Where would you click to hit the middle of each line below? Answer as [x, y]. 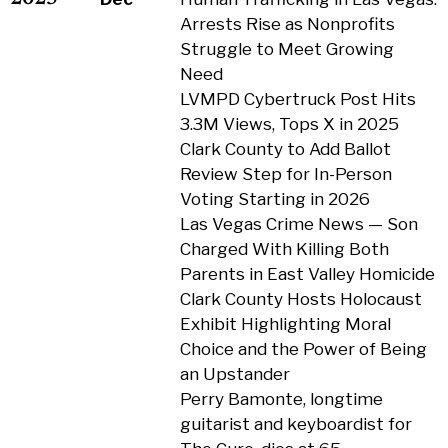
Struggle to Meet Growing [286, 49]
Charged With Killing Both [284, 249]
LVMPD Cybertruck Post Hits [297, 99]
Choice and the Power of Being [303, 349]
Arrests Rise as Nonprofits [287, 24]
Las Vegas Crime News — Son [298, 224]
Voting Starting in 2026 [274, 199]
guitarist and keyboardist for [295, 424]
